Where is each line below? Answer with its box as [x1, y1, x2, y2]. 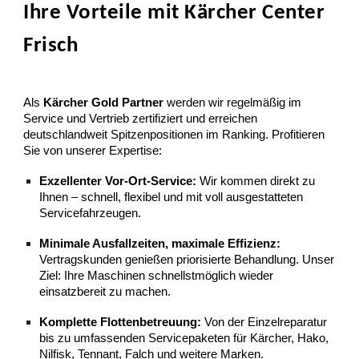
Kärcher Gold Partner [43, 96, 164, 110]
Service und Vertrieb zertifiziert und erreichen [23, 112, 258, 126]
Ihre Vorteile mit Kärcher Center [23, 2, 325, 25]
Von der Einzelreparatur [201, 316, 328, 329]
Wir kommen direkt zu [196, 175, 316, 188]
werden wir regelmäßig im [163, 96, 302, 110]
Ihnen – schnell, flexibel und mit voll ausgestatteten [39, 191, 304, 204]
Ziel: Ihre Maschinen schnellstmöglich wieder [39, 269, 274, 283]
